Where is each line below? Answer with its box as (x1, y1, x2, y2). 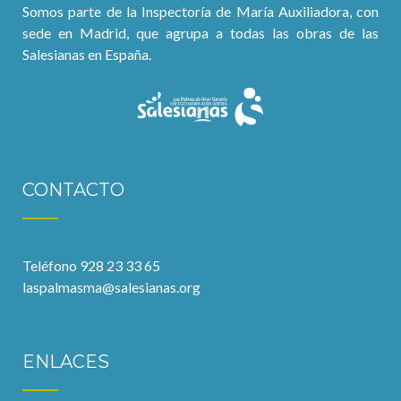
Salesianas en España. (22, 45, 151, 63)
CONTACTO (22, 179, 124, 201)
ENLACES (22, 351, 109, 373)
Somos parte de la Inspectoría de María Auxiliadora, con (22, 2, 379, 20)
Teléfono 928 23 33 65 (22, 257, 160, 275)
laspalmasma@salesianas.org (22, 278, 200, 296)
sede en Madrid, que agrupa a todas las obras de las (22, 23, 379, 41)
